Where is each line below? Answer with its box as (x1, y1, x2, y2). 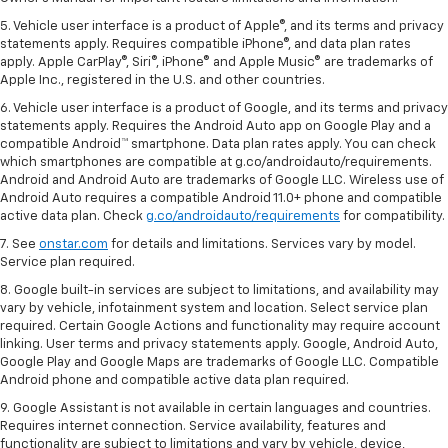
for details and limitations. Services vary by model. (108, 237, 416, 251)
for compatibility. (340, 209, 445, 223)
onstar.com (39, 237, 108, 251)
